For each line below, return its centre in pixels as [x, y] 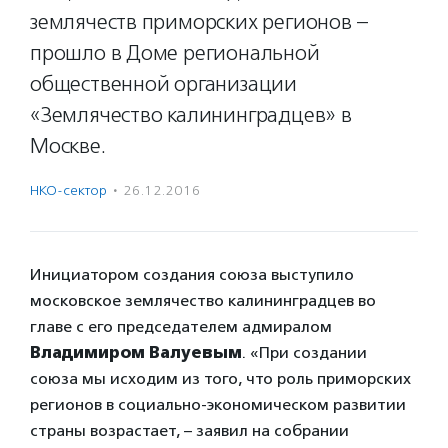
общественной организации [163, 84]
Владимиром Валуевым [136, 352]
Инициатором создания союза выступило [192, 274]
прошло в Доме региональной [175, 53]
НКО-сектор [68, 190]
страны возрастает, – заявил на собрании [189, 430]
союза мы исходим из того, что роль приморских [220, 378]
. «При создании [304, 352]
